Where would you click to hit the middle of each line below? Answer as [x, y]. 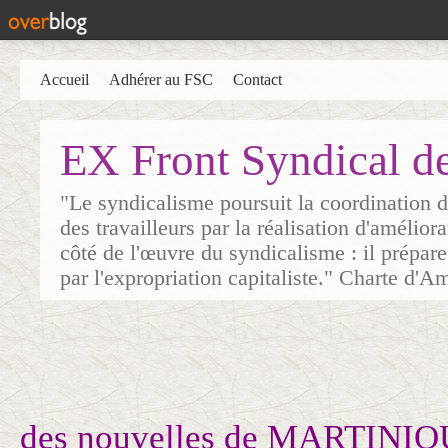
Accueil [64, 79]
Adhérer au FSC [161, 79]
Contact [257, 79]
